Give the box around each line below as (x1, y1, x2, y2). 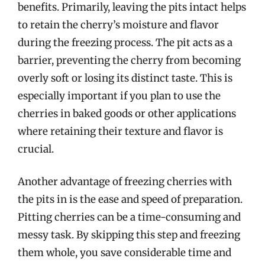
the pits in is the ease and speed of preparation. (18, 193, 243, 206)
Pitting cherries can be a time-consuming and (18, 211, 241, 224)
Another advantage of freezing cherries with (18, 175, 232, 188)
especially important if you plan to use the (18, 89, 221, 102)
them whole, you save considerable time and (18, 246, 231, 259)
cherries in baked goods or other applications (18, 106, 236, 120)
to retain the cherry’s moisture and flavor (18, 18, 219, 31)
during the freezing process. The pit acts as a (18, 35, 232, 49)
